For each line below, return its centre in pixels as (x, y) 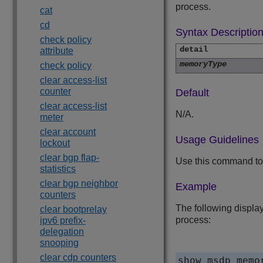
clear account (68, 132)
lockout (55, 143)
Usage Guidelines (217, 140)
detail (194, 50)
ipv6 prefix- (63, 220)
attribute (57, 51)
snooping (59, 243)
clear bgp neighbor (79, 183)
